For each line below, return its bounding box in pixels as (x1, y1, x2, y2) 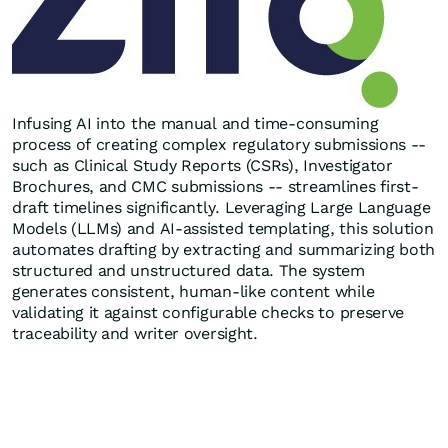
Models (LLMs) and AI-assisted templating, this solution (12, 219, 434, 238)
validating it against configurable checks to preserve (12, 303, 405, 322)
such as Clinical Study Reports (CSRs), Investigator (12, 156, 393, 175)
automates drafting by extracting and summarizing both (12, 240, 436, 259)
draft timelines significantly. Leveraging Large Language (12, 198, 431, 217)
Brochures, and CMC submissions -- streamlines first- (12, 177, 419, 196)
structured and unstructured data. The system (12, 261, 365, 280)
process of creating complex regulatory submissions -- (12, 135, 427, 154)
